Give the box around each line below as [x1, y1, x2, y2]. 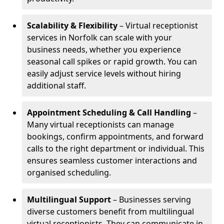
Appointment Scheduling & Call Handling [27, 107, 191, 118]
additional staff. [27, 80, 86, 91]
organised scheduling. [27, 167, 111, 178]
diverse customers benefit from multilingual [27, 206, 194, 217]
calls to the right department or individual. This [27, 143, 204, 154]
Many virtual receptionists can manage [27, 119, 174, 130]
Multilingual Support [27, 194, 111, 205]
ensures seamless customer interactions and [27, 155, 197, 166]
